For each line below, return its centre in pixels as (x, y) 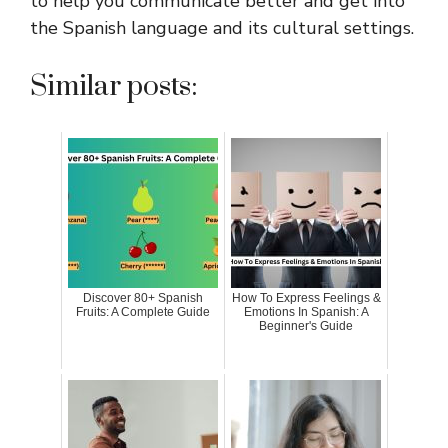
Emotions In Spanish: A (306, 311)
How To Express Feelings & (306, 297)
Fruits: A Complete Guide (143, 311)
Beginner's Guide (306, 325)
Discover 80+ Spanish (143, 297)
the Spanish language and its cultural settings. (222, 27)
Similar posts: (114, 86)
